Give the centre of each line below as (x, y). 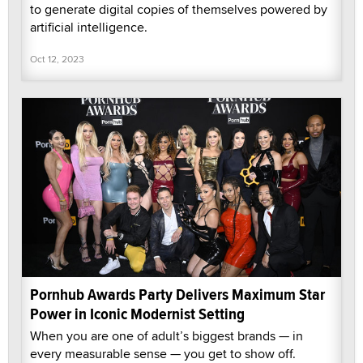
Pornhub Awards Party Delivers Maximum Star (177, 295)
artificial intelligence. (89, 27)
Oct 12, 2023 (57, 58)
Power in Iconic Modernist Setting (137, 314)
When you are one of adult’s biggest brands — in (167, 336)
